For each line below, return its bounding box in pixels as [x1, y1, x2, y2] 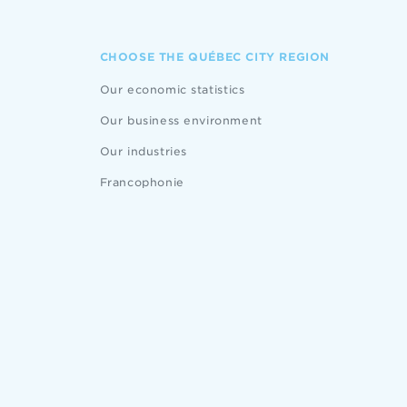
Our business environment [99, 114, 263, 127]
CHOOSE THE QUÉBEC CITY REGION [99, 50, 330, 64]
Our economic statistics [99, 83, 245, 96]
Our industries [99, 144, 187, 158]
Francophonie [99, 175, 184, 189]
